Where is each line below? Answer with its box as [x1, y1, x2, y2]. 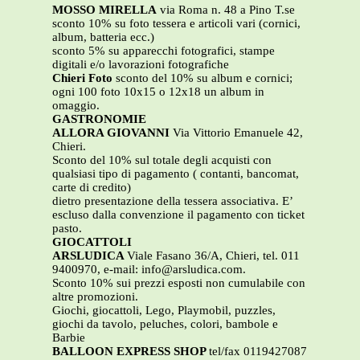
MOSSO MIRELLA [52, 3, 157, 17]
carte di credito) [52, 181, 131, 194]
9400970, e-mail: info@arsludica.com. [52, 263, 246, 276]
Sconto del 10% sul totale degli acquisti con [52, 153, 272, 167]
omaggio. [52, 99, 100, 112]
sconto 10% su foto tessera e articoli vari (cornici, [52, 17, 301, 31]
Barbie [52, 331, 85, 345]
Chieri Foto [52, 72, 112, 85]
